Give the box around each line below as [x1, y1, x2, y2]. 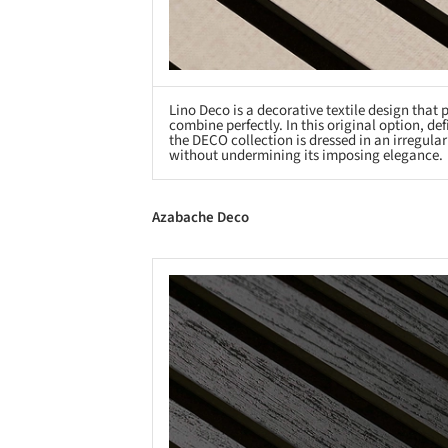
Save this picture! [94, 283, 201, 305]
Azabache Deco [152, 207, 249, 229]
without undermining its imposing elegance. [169, 144, 443, 166]
